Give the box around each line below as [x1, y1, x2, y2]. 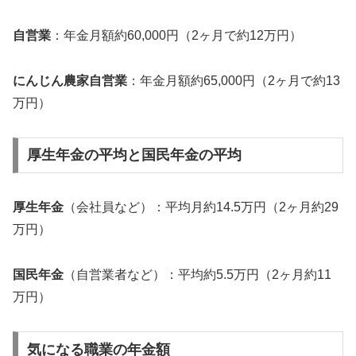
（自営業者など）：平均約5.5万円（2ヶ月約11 [64, 268, 331, 282]
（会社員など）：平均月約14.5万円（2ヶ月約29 [64, 200, 339, 215]
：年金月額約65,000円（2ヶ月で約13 [127, 73, 340, 87]
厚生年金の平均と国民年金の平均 [26, 147, 242, 164]
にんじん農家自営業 [13, 73, 127, 87]
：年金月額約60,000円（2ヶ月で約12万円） [51, 28, 302, 42]
